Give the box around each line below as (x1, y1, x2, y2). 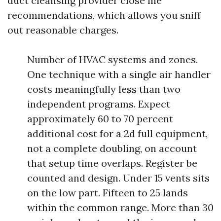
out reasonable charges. (7, 24, 118, 37)
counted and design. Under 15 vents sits (27, 172, 210, 184)
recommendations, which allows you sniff (7, 9, 201, 22)
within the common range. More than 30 (27, 201, 214, 214)
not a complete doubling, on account (27, 142, 197, 155)
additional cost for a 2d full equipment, (27, 127, 208, 140)
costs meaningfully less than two (27, 83, 181, 96)
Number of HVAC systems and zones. (27, 53, 198, 66)
